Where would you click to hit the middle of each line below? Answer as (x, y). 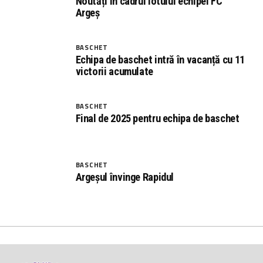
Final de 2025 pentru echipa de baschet (157, 118)
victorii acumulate (114, 71)
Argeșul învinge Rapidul (125, 177)
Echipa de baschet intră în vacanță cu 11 (160, 59)
